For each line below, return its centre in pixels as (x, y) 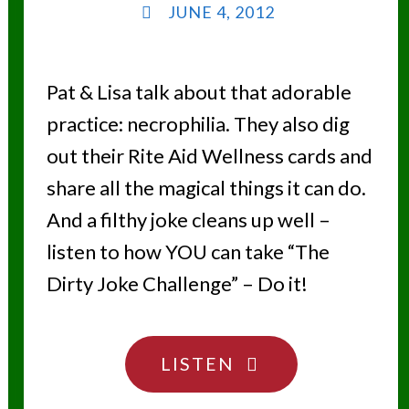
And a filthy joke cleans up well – (188, 220)
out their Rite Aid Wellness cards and (209, 156)
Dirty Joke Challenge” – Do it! (180, 284)
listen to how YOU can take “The (188, 252)
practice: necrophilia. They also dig (198, 124)
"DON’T (271, 362)
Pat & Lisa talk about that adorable (199, 92)
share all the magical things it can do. (206, 188)
